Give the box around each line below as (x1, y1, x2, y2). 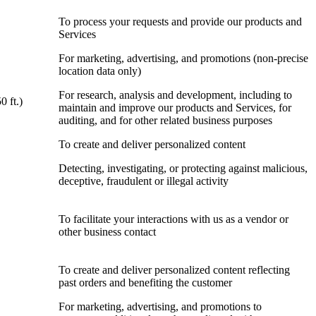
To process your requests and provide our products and (59, 16, 302, 28)
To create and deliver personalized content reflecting (59, 264, 290, 276)
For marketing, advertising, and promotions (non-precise (59, 52, 308, 65)
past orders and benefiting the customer (59, 276, 232, 289)
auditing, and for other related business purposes (59, 114, 272, 127)
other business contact (59, 226, 156, 238)
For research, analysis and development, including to (59, 89, 292, 102)
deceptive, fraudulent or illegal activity (59, 175, 229, 188)
